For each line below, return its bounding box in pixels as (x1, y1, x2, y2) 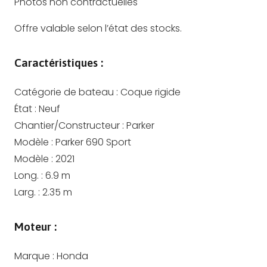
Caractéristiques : (14, 55, 103, 69)
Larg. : (14, 185, 42, 199)
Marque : (14, 249, 57, 263)
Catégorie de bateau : (14, 85, 120, 99)
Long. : (14, 168, 45, 182)
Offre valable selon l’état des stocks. (14, 21, 182, 35)
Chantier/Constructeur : (14, 118, 126, 132)
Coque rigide (120, 85, 181, 99)
